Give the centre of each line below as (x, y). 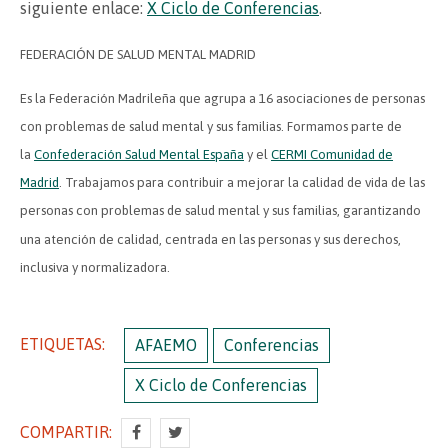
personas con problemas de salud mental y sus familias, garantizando (220, 211)
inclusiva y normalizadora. (95, 268)
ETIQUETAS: (62, 344)
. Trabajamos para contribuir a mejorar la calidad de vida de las (242, 183)
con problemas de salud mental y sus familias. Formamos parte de (211, 127)
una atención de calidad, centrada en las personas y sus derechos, (210, 239)
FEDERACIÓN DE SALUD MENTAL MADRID (138, 54)
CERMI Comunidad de (332, 155)
